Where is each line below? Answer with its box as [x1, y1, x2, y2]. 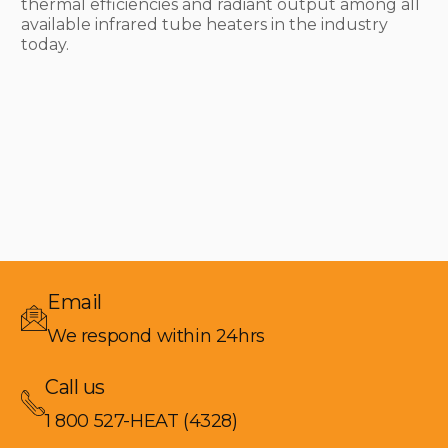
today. [21, 34, 69, 54]
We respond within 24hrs [47, 324, 265, 347]
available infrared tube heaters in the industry [21, 14, 388, 34]
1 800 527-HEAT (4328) [45, 409, 238, 432]
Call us [45, 374, 105, 399]
